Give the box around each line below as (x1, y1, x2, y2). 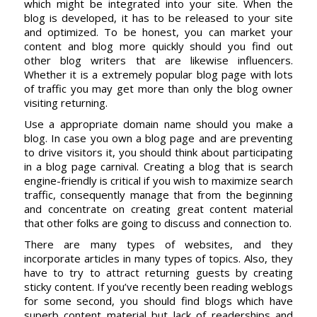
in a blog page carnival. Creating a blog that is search (23, 159, 294, 173)
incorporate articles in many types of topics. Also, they (23, 251, 294, 265)
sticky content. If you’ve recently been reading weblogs (23, 279, 294, 294)
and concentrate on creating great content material (23, 202, 294, 216)
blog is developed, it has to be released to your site (23, 11, 294, 25)
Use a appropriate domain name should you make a (23, 117, 294, 131)
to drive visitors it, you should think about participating (23, 145, 294, 159)
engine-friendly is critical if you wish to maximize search (23, 173, 294, 188)
